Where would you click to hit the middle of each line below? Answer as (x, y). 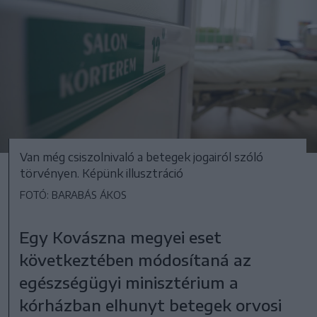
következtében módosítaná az (136, 259)
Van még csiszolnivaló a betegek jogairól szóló (142, 157)
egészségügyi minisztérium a (129, 282)
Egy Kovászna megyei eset (121, 237)
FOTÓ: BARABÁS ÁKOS (73, 195)
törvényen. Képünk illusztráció (102, 173)
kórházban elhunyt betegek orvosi (151, 305)
